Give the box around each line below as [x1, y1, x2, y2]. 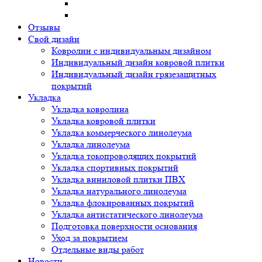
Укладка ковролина [51, 104, 129, 115]
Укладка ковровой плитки [51, 115, 156, 127]
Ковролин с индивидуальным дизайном [51, 45, 211, 57]
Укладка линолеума [51, 139, 130, 150]
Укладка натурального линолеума [51, 185, 187, 197]
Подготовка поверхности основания [51, 220, 197, 232]
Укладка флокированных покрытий [51, 197, 194, 209]
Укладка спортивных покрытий [51, 162, 178, 174]
